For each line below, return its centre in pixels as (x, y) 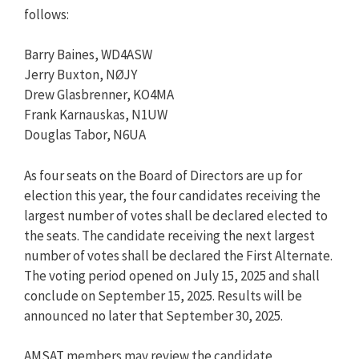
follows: (46, 14)
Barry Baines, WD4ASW (88, 54)
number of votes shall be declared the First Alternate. (178, 255)
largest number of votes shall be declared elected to (176, 215)
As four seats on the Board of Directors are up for (163, 175)
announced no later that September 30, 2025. (153, 315)
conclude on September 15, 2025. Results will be (163, 295)
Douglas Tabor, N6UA (85, 135)
